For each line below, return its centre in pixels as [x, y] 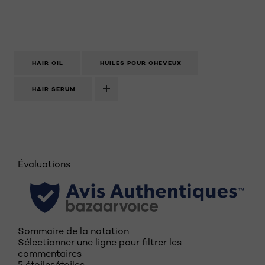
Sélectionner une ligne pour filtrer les [100, 242]
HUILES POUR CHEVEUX [141, 63]
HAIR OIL [48, 63]
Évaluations [44, 164]
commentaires [50, 253]
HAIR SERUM [54, 89]
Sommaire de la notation [73, 231]
